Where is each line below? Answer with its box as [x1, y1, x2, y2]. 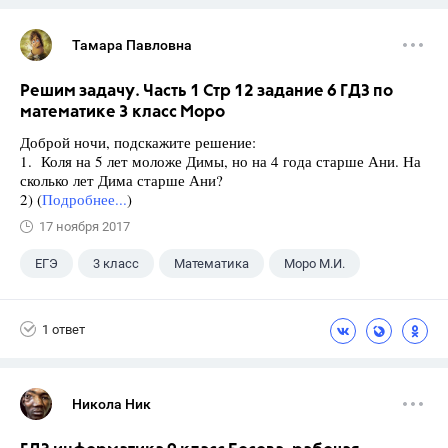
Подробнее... [42, 189, 127, 209]
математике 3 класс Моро [20, 104, 225, 121]
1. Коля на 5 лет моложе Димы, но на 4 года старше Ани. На [20, 151, 421, 171]
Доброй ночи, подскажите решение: [20, 132, 256, 152]
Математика [174, 256, 249, 271]
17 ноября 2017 [39, 219, 130, 234]
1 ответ [42, 321, 85, 337]
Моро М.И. [284, 256, 345, 271]
